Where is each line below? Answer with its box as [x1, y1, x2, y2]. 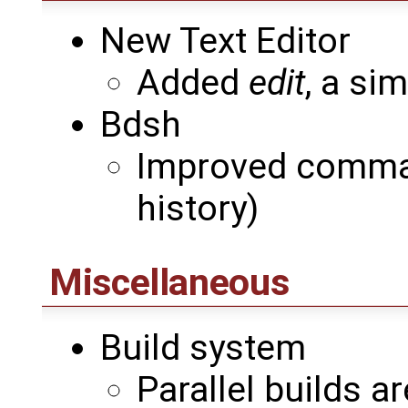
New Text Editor [100, 20, 351, 63]
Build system [100, 327, 306, 370]
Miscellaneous [49, 260, 290, 304]
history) [137, 188, 259, 230]
